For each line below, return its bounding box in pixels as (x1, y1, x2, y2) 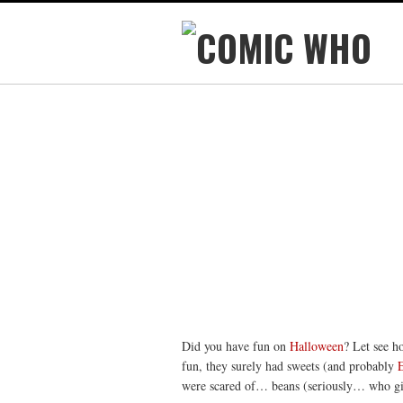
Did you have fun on (182, 337, 290, 354)
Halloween (290, 337, 344, 354)
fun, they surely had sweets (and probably (182, 357, 398, 374)
